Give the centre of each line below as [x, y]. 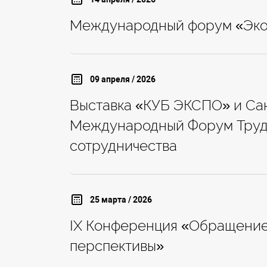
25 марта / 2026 [121, 199]
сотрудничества [123, 146]
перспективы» [117, 246]
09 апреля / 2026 [122, 79]
